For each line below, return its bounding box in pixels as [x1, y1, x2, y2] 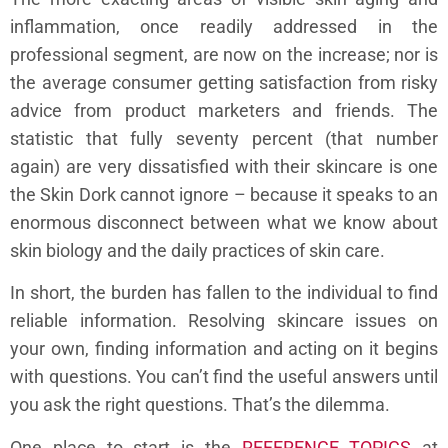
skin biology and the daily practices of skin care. [10, 239, 385, 261]
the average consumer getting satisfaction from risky [10, 71, 438, 93]
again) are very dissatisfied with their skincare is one [10, 155, 438, 177]
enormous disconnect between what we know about [10, 211, 438, 233]
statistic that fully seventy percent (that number [10, 127, 438, 149]
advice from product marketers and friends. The [10, 99, 438, 121]
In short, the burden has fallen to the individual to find [10, 282, 438, 304]
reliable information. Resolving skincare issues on [10, 310, 438, 332]
